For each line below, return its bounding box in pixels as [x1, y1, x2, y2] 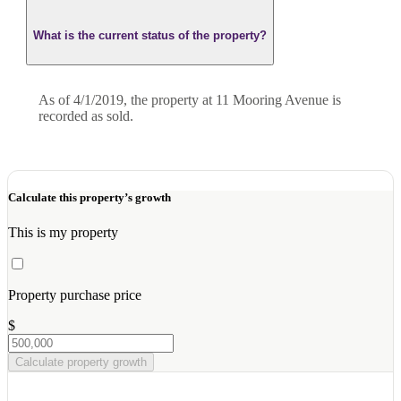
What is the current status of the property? [33, 28, 267, 42]
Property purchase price [8, 287, 141, 303]
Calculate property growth [15, 355, 147, 370]
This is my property [8, 225, 118, 241]
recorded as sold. [38, 107, 133, 124]
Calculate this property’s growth [8, 191, 171, 205]
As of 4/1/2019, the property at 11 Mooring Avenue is [38, 91, 341, 107]
